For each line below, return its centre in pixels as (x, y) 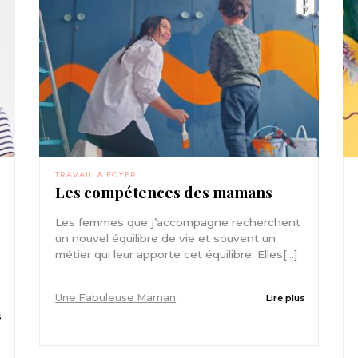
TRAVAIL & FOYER (96, 174)
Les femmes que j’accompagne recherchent (178, 222)
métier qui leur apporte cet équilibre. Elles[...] (177, 254)
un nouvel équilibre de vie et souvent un (166, 238)
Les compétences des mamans (164, 191)
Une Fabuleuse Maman (116, 297)
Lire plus (286, 298)
